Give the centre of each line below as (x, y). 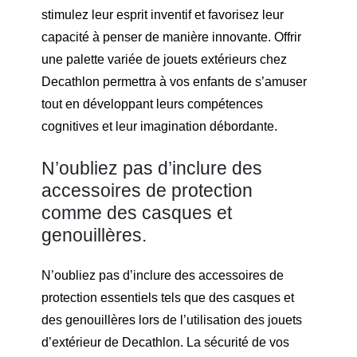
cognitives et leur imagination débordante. (159, 127)
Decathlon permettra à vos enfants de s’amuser (174, 82)
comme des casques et (137, 212)
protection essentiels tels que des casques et (168, 298)
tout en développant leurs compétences (152, 104)
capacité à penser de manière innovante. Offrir (171, 37)
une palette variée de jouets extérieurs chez (164, 60)
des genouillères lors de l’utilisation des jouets (172, 320)
